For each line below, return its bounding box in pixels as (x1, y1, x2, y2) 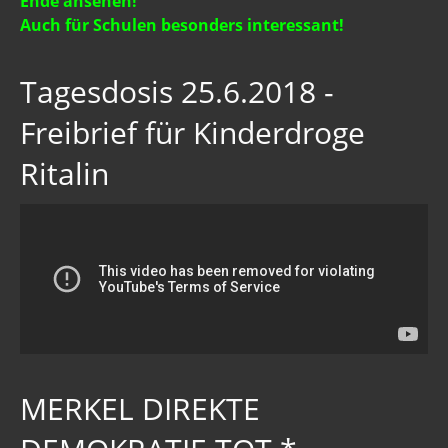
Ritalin (20, 152, 109, 194)
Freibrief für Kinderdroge (20, 111, 365, 153)
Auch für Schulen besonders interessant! (20, 13, 344, 36)
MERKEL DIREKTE (20, 387, 260, 429)
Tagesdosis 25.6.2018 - (20, 70, 334, 112)
